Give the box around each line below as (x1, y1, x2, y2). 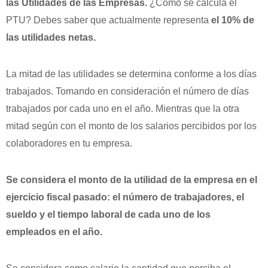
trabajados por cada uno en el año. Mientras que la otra (6, 103, 239, 114)
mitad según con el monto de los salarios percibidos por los (6, 121, 257, 132)
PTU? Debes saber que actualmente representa (6, 15, 211, 26)
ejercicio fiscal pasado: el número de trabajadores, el (6, 192, 244, 203)
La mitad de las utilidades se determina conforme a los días (6, 69, 257, 80)
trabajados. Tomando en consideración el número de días (6, 86, 249, 97)
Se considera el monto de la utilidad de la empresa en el (6, 175, 257, 185)
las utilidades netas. (6, 32, 96, 43)
